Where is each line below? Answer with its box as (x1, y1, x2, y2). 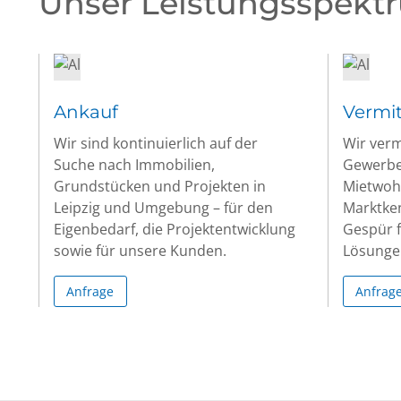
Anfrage (66, 282, 115, 300)
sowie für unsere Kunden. (54, 241, 226, 260)
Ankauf (54, 101, 118, 123)
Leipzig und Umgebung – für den (54, 198, 273, 218)
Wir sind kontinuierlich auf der (54, 133, 258, 153)
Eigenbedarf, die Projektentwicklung (54, 219, 295, 239)
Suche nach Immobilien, (54, 155, 215, 175)
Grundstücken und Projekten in (54, 176, 266, 196)
